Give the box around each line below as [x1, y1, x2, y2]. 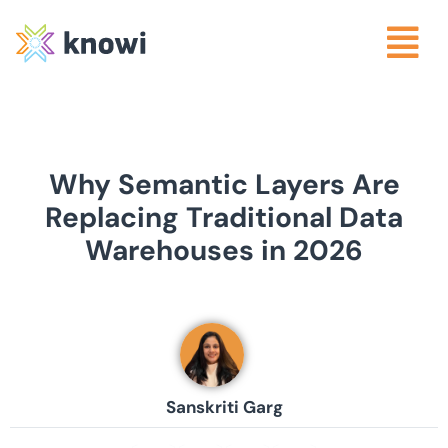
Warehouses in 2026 [85, 232, 363, 270]
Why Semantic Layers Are [48, 166, 400, 204]
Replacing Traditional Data [45, 199, 403, 237]
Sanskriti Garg [165, 396, 283, 419]
